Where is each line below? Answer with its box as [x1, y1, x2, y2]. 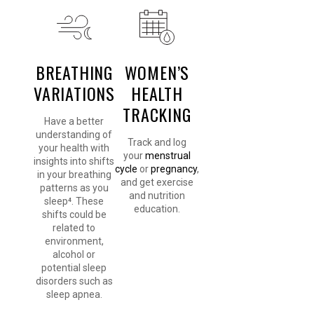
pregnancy [151, 163, 197, 175]
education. [134, 203, 180, 215]
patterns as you [39, 182, 109, 194]
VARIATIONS [33, 81, 115, 107]
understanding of [36, 129, 113, 141]
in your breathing [36, 169, 111, 181]
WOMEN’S [124, 60, 190, 86]
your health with [39, 142, 110, 154]
